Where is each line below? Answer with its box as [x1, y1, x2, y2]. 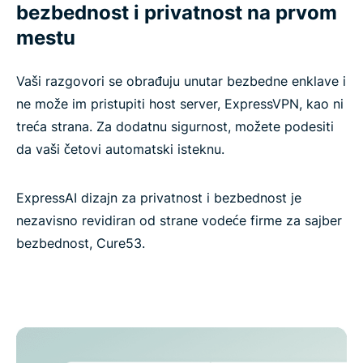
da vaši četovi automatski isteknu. [16, 141, 224, 158]
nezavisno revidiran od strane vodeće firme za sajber [16, 212, 342, 229]
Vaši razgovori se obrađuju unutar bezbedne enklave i [16, 73, 346, 90]
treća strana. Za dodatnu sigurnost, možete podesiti [16, 118, 334, 135]
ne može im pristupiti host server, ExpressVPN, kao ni [16, 96, 344, 113]
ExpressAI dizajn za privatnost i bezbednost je [16, 190, 301, 207]
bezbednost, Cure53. [16, 235, 145, 252]
